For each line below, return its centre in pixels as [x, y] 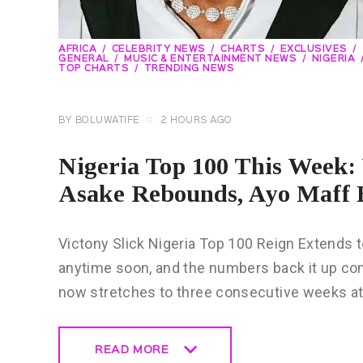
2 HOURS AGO [197, 121]
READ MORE [132, 350]
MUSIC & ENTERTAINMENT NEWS [210, 60]
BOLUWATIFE [107, 121]
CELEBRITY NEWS [158, 50]
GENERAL [84, 60]
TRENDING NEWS [189, 69]
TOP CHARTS [94, 69]
